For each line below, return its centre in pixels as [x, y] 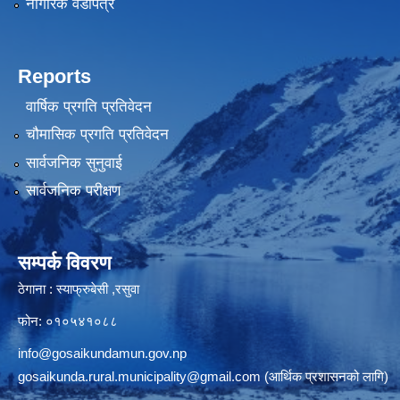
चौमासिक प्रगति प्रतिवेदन [97, 135]
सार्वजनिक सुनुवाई [74, 162]
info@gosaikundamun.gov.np [102, 353]
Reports [54, 77]
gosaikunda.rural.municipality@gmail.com [139, 376]
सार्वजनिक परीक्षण [73, 190]
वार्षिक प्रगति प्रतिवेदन [88, 106]
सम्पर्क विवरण [64, 262]
